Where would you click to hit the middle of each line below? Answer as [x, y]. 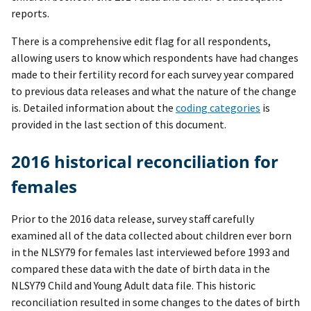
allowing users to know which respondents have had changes [155, 58]
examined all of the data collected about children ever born [151, 236]
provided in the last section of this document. [119, 125]
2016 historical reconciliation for [16, 162]
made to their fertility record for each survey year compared [152, 75]
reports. [30, 14]
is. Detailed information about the [93, 108]
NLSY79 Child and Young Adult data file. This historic [133, 286]
